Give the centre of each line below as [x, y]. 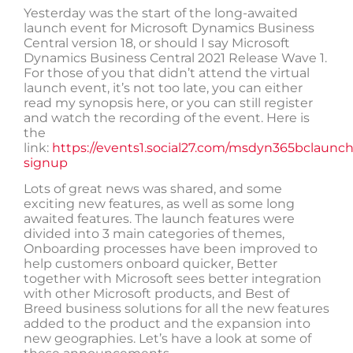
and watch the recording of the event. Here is [167, 118]
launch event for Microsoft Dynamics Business [169, 28]
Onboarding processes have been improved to [171, 249]
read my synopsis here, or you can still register [168, 103]
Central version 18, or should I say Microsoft [157, 43]
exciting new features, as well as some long [159, 204]
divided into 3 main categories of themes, [154, 234]
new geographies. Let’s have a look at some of [167, 339]
